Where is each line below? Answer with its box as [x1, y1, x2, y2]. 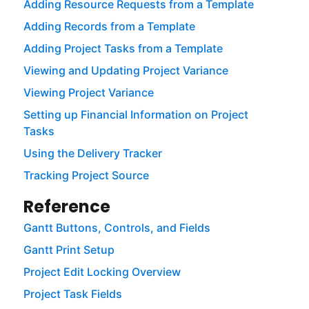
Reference [23, 195, 110, 219]
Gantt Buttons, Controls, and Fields [23, 221, 210, 235]
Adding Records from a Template [23, 19, 195, 34]
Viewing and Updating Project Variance [23, 63, 228, 78]
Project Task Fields [23, 287, 122, 301]
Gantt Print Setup [23, 243, 114, 257]
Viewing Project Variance [23, 86, 154, 100]
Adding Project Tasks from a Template [23, 41, 223, 56]
